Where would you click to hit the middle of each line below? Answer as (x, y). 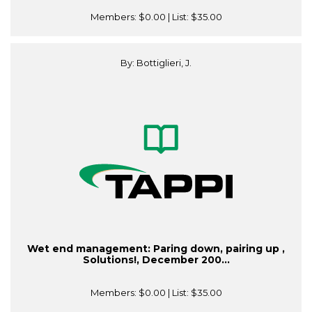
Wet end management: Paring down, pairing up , (156, 249)
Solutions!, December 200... (156, 260)
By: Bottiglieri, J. (156, 63)
